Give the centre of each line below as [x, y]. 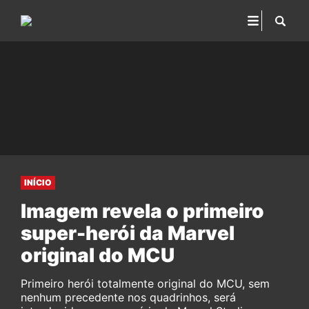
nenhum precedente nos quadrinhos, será [128, 297]
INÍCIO [38, 182]
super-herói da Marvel [128, 233]
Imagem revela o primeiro [142, 211]
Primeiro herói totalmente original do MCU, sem [145, 283]
